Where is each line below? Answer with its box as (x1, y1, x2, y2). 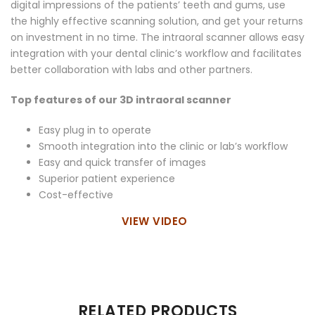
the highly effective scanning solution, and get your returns (11, 13, 303, 28)
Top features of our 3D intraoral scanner (11, 92, 231, 107)
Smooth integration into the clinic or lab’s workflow (39, 139, 288, 153)
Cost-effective (39, 187, 113, 202)
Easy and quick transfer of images (39, 155, 206, 169)
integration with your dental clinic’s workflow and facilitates (11, 46, 302, 60)
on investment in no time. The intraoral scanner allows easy (11, 30, 304, 44)
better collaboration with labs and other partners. (11, 62, 252, 77)
